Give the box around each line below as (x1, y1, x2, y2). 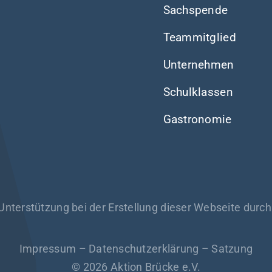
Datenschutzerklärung (89, 242, 199, 255)
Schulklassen (163, 84, 233, 99)
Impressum (19, 242, 76, 255)
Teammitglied (163, 30, 236, 44)
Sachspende (163, 2, 228, 17)
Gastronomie (163, 112, 232, 126)
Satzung (211, 242, 253, 255)
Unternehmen (163, 57, 234, 72)
